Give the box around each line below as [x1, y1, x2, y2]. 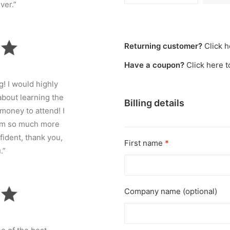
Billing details [124, 98, 184, 108]
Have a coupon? [124, 60, 186, 70]
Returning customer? [124, 41, 204, 51]
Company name [124, 186, 183, 196]
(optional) [183, 186, 217, 196]
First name [124, 138, 165, 148]
